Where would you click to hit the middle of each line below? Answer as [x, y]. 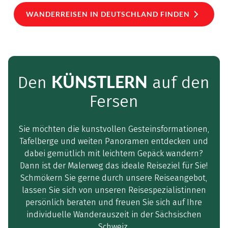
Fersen [114, 101]
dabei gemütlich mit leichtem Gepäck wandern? [114, 153]
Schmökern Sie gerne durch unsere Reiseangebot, [114, 178]
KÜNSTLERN [100, 81]
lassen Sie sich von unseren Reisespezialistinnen [114, 190]
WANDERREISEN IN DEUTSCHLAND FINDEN [108, 14]
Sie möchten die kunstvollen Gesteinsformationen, [114, 129]
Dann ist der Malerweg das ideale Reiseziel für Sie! [114, 165]
